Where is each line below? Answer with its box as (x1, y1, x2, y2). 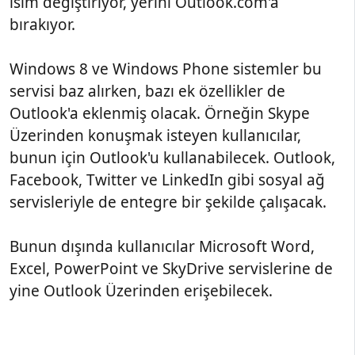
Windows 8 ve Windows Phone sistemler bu (10, 59, 322, 79)
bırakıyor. (10, 14, 75, 35)
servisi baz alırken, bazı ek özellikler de (10, 81, 285, 101)
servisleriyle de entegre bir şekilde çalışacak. (10, 192, 326, 212)
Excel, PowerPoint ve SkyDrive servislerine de (10, 258, 333, 279)
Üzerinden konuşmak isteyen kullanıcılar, (10, 125, 301, 146)
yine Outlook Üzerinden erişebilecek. (10, 281, 273, 301)
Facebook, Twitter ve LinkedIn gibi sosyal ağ (10, 170, 325, 190)
